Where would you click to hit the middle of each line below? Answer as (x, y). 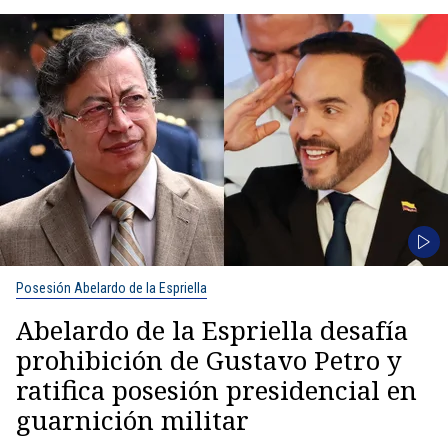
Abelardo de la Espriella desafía (212, 330)
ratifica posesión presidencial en (216, 390)
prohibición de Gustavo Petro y (209, 360)
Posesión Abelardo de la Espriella (111, 288)
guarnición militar (132, 420)
